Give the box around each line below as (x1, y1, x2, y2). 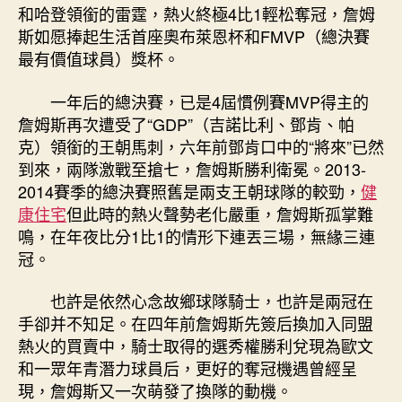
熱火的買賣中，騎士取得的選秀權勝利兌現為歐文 (18, 334, 373, 357)
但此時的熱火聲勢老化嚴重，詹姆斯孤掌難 (66, 201, 373, 225)
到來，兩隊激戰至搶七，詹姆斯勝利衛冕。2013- (18, 156, 366, 180)
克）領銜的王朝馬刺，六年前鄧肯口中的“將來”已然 (18, 134, 384, 158)
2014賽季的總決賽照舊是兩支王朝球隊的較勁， (18, 179, 361, 203)
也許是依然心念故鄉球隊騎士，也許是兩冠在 (50, 289, 373, 312)
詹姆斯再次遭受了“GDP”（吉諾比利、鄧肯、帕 (18, 111, 354, 135)
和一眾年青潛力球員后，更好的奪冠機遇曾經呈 (18, 356, 357, 380)
